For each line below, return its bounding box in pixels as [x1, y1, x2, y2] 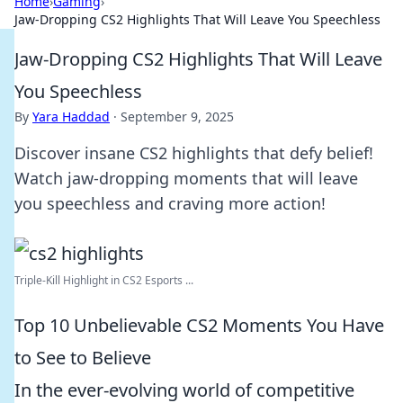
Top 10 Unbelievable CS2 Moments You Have [14, 313, 384, 337]
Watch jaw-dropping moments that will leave [14, 167, 358, 189]
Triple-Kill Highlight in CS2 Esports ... [14, 273, 193, 288]
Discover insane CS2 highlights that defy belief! [14, 142, 373, 164]
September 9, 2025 [121, 108, 234, 125]
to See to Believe [14, 345, 151, 370]
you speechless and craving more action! [14, 193, 326, 214]
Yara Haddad [32, 108, 110, 125]
